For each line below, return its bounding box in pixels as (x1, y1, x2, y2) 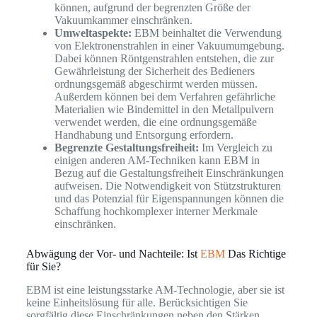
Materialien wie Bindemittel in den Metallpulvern (54, 103, 274, 116)
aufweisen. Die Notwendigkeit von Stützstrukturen (54, 180, 281, 192)
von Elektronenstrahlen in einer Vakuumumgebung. (54, 40, 284, 52)
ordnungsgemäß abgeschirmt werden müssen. (54, 78, 258, 91)
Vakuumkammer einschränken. (54, 14, 192, 27)
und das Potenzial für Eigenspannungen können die (54, 192, 284, 205)
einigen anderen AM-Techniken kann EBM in (54, 154, 260, 167)
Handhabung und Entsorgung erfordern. (54, 129, 234, 142)
